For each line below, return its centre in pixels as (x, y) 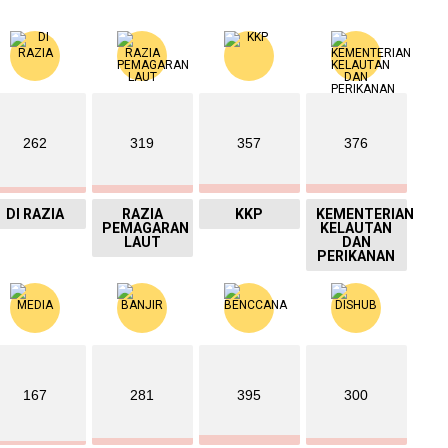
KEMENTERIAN (364, 214)
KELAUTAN (356, 228)
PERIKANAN (356, 256)
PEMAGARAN (145, 228)
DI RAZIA (35, 214)
